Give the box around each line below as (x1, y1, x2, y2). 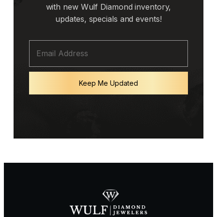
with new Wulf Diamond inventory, (46, 1, 171, 12)
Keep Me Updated (79, 78, 138, 87)
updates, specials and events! (55, 14, 162, 24)
